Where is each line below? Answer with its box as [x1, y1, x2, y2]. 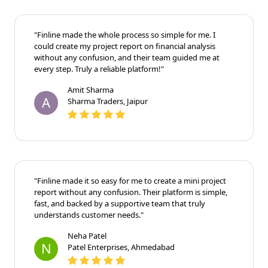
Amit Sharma [68, 84, 114, 95]
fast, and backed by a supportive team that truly [34, 197, 205, 209]
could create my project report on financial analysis [34, 40, 215, 51]
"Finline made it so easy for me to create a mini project [34, 175, 226, 186]
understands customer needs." [34, 209, 144, 220]
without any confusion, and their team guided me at [34, 51, 220, 63]
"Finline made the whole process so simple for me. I [34, 29, 215, 40]
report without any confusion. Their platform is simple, [34, 186, 227, 197]
